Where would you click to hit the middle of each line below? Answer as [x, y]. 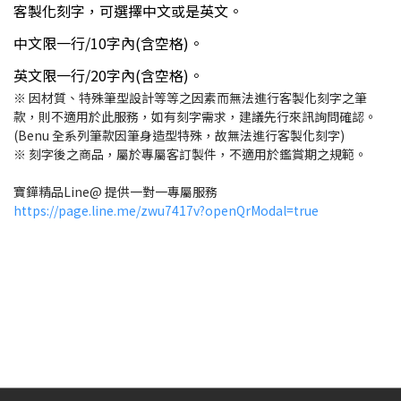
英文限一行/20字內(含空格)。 [108, 76]
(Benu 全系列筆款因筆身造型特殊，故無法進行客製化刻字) [179, 136]
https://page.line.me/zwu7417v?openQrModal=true [166, 211]
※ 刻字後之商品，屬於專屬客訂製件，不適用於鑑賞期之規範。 [190, 154]
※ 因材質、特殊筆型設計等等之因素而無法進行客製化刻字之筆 [190, 98]
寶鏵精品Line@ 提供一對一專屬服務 [115, 192]
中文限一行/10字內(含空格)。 [108, 43]
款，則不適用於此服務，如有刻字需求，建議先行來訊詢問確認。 [195, 117]
